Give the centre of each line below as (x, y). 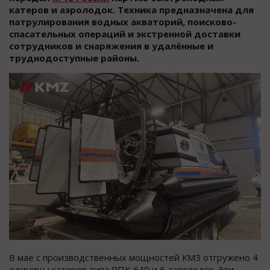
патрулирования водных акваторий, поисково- (123, 22)
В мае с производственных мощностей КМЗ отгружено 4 (133, 257)
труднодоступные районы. (74, 58)
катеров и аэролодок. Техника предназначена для (131, 10)
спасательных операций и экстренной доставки (125, 34)
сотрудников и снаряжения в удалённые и (111, 46)
